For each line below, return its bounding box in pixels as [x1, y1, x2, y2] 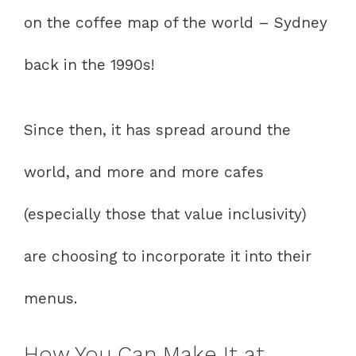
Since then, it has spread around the [24, 120, 291, 139]
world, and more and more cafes [24, 162, 264, 181]
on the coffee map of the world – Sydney [24, 14, 327, 33]
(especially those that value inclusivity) [24, 204, 307, 223]
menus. [24, 288, 77, 308]
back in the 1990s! [24, 56, 155, 75]
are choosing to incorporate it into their [24, 246, 311, 265]
